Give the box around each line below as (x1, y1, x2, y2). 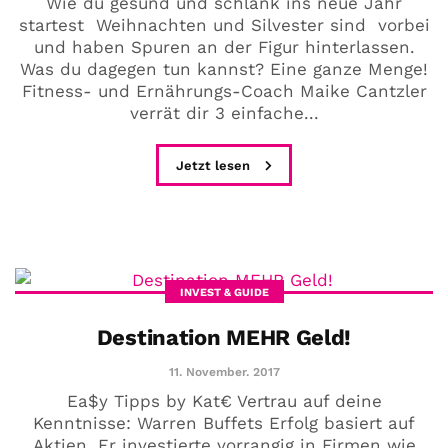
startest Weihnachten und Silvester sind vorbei (18, 15, 430, 36)
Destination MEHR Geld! (96, 324, 352, 350)
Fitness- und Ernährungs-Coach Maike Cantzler (21, 81, 427, 102)
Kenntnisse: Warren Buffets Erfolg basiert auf (33, 412, 415, 433)
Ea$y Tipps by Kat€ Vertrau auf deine (66, 390, 382, 411)
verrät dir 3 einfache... (129, 103, 319, 124)
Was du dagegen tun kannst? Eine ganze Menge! (20, 59, 428, 80)
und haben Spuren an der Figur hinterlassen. (33, 37, 415, 58)
